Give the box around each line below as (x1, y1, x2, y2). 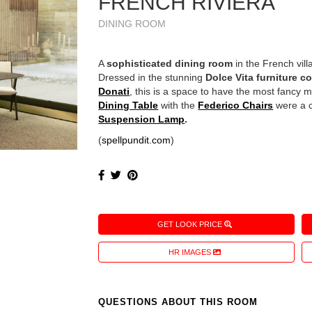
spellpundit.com (102, 134, 171, 146)
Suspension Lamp (98, 114, 185, 125)
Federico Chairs (198, 100, 274, 111)
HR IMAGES (169, 248, 214, 257)
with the (158, 100, 198, 111)
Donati (98, 86, 130, 97)
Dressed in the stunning (98, 72, 206, 84)
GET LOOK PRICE (157, 220, 225, 229)
